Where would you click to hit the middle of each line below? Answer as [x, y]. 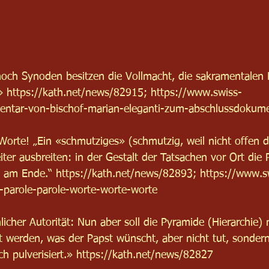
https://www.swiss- [196, 93]
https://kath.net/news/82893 [124, 174]
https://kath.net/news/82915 [75, 93]
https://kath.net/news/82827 [145, 255]
